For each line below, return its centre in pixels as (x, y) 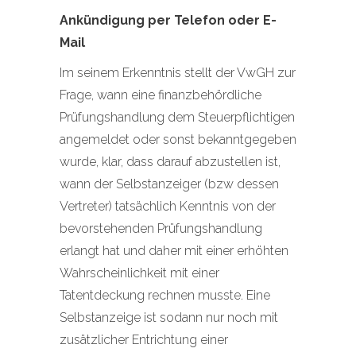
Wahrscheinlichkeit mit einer (139, 273)
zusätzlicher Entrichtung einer (144, 340)
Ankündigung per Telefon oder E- (168, 20)
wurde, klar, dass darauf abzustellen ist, (170, 162)
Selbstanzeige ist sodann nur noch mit (169, 317)
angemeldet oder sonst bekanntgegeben (178, 139)
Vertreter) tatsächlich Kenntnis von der (168, 206)
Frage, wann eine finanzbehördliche (161, 95)
